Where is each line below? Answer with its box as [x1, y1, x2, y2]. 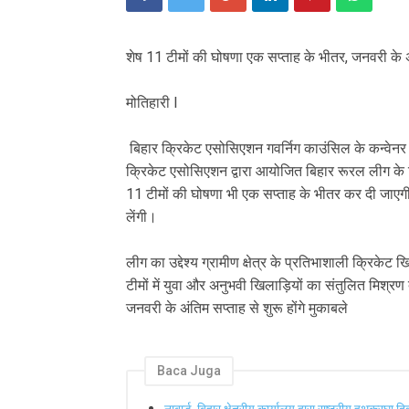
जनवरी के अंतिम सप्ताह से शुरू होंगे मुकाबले [126, 299, 348, 318]
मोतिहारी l [126, 94, 177, 112]
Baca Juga [157, 363, 221, 379]
